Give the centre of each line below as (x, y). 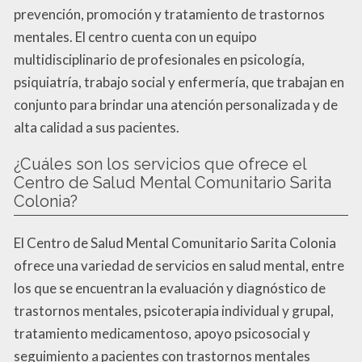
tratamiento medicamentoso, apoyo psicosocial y (162, 333)
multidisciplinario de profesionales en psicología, (159, 59)
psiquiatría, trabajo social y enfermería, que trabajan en (179, 82)
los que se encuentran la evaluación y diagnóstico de (170, 288)
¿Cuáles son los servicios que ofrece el (160, 164)
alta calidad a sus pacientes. (97, 127)
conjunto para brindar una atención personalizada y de (176, 104)
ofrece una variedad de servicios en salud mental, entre (179, 265)
